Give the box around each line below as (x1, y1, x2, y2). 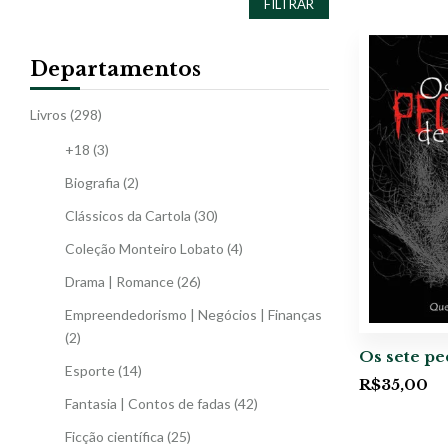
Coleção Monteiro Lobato (65, 239, 224, 257)
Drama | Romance (65, 272, 174, 290)
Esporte (65, 361, 115, 379)
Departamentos (30, 56, 201, 81)
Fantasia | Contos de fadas (65, 394, 231, 412)
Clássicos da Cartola (65, 206, 191, 224)
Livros (30, 105, 67, 123)
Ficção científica (65, 427, 164, 445)
